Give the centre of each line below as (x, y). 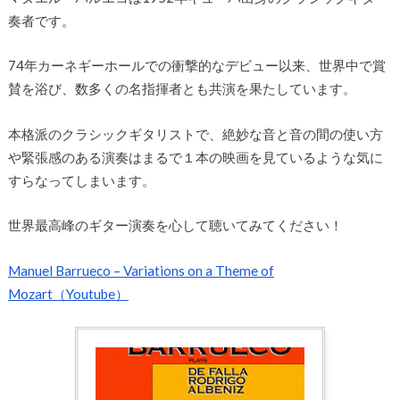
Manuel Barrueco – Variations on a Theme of (141, 270)
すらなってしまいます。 (81, 180)
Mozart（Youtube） (68, 293)
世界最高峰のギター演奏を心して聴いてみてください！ (175, 225)
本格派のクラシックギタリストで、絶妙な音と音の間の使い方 (195, 133)
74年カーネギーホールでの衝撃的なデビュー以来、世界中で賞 (196, 66)
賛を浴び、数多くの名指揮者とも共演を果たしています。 (182, 89)
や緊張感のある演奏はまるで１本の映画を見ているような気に (195, 157)
